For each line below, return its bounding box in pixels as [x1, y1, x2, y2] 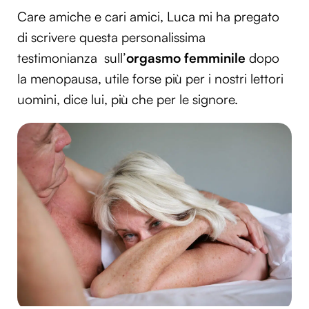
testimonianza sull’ [17, 50, 126, 67]
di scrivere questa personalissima [17, 29, 206, 46]
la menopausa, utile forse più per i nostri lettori [17, 70, 283, 88]
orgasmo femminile [126, 50, 246, 67]
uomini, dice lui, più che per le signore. [17, 91, 238, 108]
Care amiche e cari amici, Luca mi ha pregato [17, 8, 279, 26]
